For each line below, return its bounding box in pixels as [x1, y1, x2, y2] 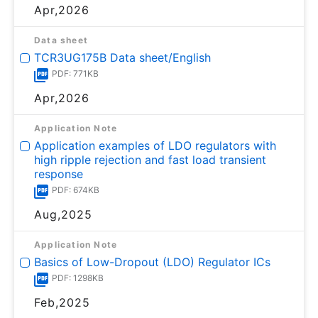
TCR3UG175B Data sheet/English [34, 50, 211, 65]
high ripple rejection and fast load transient [34, 152, 266, 167]
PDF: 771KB [52, 67, 99, 79]
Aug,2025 [34, 207, 92, 221]
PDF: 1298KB [52, 272, 104, 283]
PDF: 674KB [52, 184, 99, 195]
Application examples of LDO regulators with [34, 138, 276, 153]
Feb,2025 [34, 295, 90, 309]
